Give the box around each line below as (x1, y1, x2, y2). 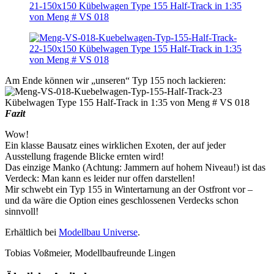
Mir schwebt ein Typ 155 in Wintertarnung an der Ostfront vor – (5, 184, 253, 195)
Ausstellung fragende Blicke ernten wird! (5, 151, 164, 162)
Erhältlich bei (5, 227, 59, 238)
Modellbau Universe (59, 227, 138, 238)
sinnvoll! (5, 206, 39, 217)
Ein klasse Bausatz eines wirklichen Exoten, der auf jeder (5, 140, 226, 151)
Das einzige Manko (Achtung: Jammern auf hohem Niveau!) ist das (5, 162, 265, 173)
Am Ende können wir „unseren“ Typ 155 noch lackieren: (5, 75, 226, 86)
